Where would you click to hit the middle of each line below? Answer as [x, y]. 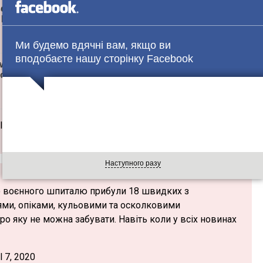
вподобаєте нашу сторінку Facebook [104, 58]
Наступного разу [133, 163]
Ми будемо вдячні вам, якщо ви [93, 45]
